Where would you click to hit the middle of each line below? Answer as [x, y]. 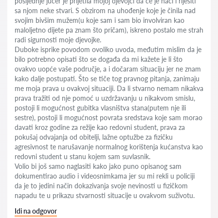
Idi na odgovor [36, 211]
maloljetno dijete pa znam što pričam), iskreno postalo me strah [109, 30]
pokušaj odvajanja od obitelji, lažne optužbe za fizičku [94, 137]
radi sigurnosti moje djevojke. [58, 40]
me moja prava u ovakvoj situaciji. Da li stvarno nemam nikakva [109, 88]
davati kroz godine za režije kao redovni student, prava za [100, 127]
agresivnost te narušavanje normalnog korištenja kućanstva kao [109, 147]
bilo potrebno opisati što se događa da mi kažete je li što [99, 59]
